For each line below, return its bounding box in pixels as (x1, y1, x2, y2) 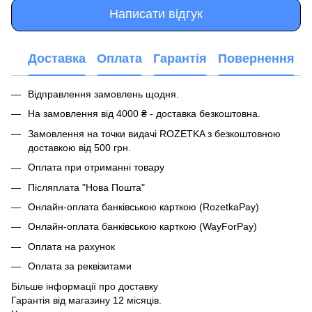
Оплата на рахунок (28, 240, 115, 252)
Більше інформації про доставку (11, 280, 158, 292)
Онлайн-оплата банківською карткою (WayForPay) (28, 221, 257, 233)
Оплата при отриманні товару (28, 162, 164, 173)
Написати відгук (109, 7, 203, 22)
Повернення (218, 52, 295, 66)
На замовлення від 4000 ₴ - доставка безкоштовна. (28, 108, 260, 120)
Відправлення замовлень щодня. (28, 88, 179, 100)
